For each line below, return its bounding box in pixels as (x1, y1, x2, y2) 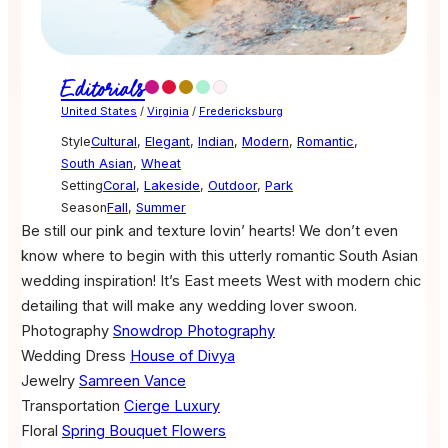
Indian (197, 134, 234, 150)
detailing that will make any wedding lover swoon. (20, 297, 357, 316)
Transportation (20, 397, 120, 416)
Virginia (146, 104, 189, 119)
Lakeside (143, 178, 200, 194)
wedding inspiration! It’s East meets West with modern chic (20, 272, 421, 291)
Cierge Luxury (123, 397, 220, 416)
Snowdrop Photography (112, 322, 275, 341)
